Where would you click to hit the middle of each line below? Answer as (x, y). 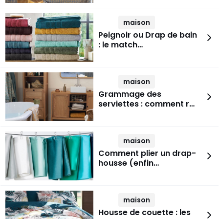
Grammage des (130, 94)
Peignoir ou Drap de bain (148, 35)
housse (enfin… (129, 163)
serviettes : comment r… (146, 104)
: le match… (120, 45)
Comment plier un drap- (147, 153)
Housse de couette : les (144, 212)
